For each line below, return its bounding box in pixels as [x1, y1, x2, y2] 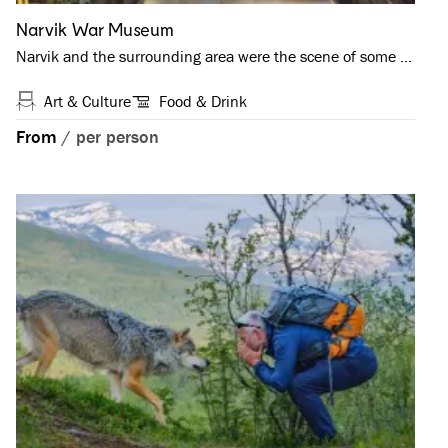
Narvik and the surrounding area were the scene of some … [16, 46, 412, 67]
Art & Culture [44, 91, 131, 112]
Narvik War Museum [16, 18, 174, 41]
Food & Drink [159, 91, 247, 112]
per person [76, 125, 159, 149]
